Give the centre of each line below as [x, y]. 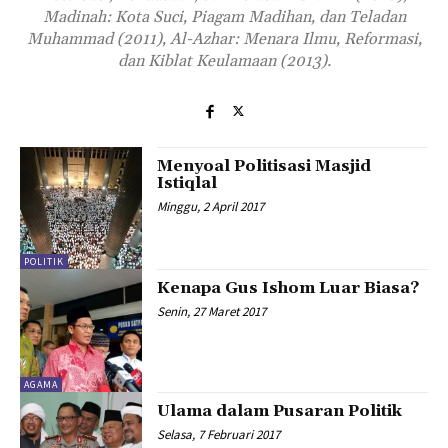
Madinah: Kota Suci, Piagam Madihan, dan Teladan [224, 17]
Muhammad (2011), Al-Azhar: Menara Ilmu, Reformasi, [224, 39]
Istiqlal [187, 183]
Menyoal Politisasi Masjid [264, 166]
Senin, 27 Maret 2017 [212, 312]
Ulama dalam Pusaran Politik [280, 410]
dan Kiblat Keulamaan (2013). [224, 61]
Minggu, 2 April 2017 [211, 206]
